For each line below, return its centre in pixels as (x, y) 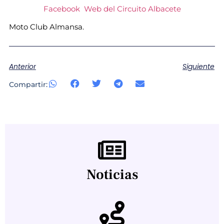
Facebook (61, 8)
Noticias (112, 174)
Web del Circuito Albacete (132, 8)
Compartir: (28, 84)
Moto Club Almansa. (46, 27)
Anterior (22, 67)
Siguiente (199, 67)
